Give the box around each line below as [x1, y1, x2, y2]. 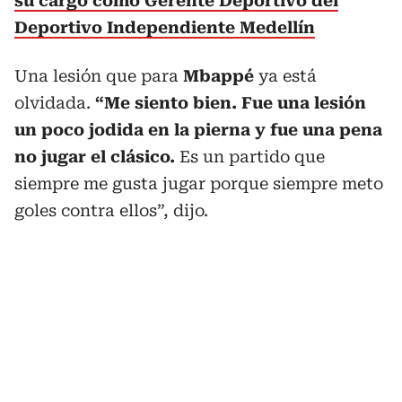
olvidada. [14, 93, 95, 112]
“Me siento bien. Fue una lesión [95, 93, 366, 112]
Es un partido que [175, 147, 325, 166]
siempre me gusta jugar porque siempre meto [14, 174, 383, 193]
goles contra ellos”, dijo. [14, 201, 208, 220]
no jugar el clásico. [14, 147, 175, 166]
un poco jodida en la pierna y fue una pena [14, 120, 382, 139]
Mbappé [183, 66, 254, 85]
